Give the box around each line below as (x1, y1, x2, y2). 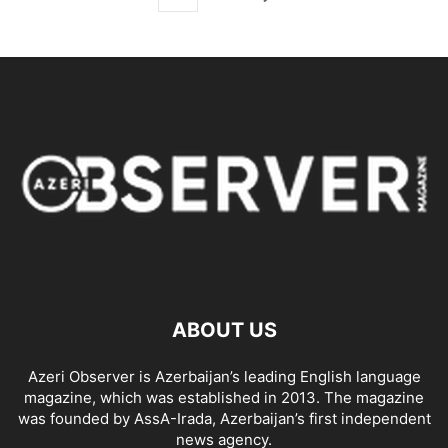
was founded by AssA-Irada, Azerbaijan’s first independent (17, 409, 431, 429)
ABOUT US (171, 318, 277, 343)
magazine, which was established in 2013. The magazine (24, 388, 424, 408)
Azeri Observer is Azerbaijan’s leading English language (27, 367, 421, 387)
